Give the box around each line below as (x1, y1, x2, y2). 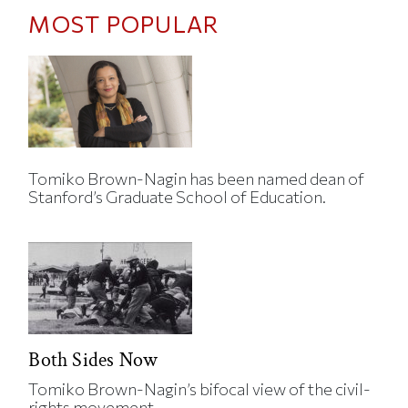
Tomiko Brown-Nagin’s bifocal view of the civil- (28, 378, 372, 399)
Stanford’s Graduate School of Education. (28, 186, 327, 207)
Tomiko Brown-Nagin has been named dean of (28, 168, 365, 189)
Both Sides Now (28, 346, 158, 373)
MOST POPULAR (28, 9, 219, 37)
